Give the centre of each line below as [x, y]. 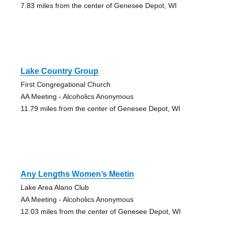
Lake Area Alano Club [54, 188]
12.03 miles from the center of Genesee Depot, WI [100, 212]
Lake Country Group [59, 71]
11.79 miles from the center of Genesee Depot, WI [100, 109]
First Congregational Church [65, 85]
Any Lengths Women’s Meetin [77, 174]
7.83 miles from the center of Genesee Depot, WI [98, 6]
